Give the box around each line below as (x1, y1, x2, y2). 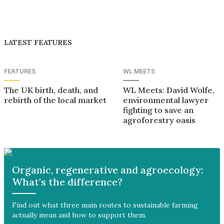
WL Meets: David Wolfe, (123, 84, 215, 95)
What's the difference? (12, 175, 122, 188)
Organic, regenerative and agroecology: (12, 163, 203, 176)
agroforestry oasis (123, 114, 196, 125)
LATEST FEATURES (4, 37, 72, 47)
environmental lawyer (123, 94, 209, 105)
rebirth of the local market (4, 94, 107, 105)
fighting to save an (123, 104, 194, 115)
